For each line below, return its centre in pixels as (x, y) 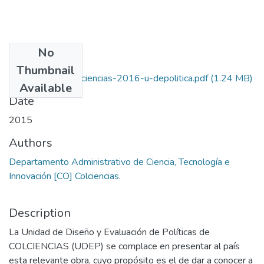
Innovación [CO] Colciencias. (65, 176)
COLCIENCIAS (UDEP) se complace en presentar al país (124, 246)
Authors (31, 143)
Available (46, 88)
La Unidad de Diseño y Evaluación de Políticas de (109, 232)
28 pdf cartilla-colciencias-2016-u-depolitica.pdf (108, 78)
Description (40, 213)
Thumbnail (46, 70)
